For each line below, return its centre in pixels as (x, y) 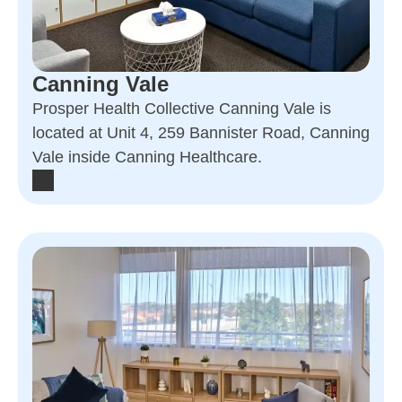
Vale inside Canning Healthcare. (147, 157)
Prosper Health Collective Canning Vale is (182, 108)
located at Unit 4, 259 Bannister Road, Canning (201, 132)
